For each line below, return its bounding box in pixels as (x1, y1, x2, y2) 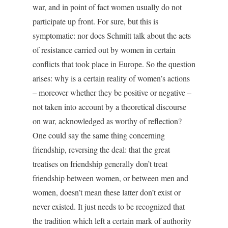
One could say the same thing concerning (33, 130, 165, 140)
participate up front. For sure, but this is (33, 16, 158, 26)
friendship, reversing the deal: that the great (33, 144, 170, 155)
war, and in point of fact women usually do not (33, 2, 182, 12)
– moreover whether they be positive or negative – (33, 87, 191, 98)
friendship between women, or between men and (33, 173, 188, 183)
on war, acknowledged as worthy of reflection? (33, 116, 182, 126)
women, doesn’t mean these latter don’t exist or (33, 187, 181, 197)
